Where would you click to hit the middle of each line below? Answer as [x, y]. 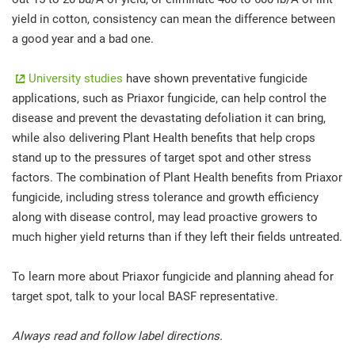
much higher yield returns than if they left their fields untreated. [177, 237]
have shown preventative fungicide [215, 78]
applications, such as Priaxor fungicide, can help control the [169, 98]
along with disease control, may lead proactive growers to [165, 217]
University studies [76, 78]
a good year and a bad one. [83, 38]
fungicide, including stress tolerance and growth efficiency [165, 197]
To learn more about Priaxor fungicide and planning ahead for [173, 276]
